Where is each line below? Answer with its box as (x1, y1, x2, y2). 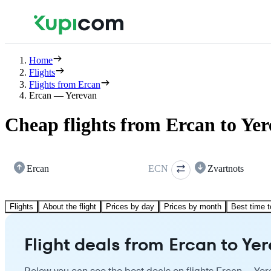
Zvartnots (207, 163, 244, 174)
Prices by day (106, 201, 154, 211)
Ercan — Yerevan (29, 90, 97, 100)
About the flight (43, 201, 96, 211)
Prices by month (164, 201, 221, 211)
